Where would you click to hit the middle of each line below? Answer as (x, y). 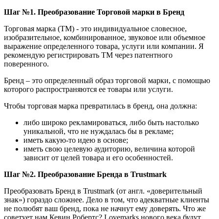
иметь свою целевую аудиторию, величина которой (109, 149)
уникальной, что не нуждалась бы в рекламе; (99, 131)
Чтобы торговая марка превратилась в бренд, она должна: (100, 106)
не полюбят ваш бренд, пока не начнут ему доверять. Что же (105, 208)
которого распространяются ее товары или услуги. (88, 89)
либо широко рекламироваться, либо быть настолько (111, 122)
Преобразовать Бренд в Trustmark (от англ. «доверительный (103, 191)
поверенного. (26, 64)
